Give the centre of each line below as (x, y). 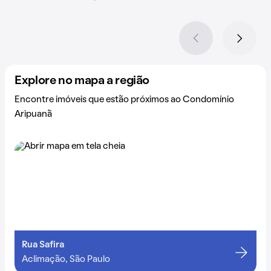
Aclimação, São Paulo (66, 259)
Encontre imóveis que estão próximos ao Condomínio (124, 100)
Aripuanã (33, 114)
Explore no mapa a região (82, 81)
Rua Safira (43, 245)
